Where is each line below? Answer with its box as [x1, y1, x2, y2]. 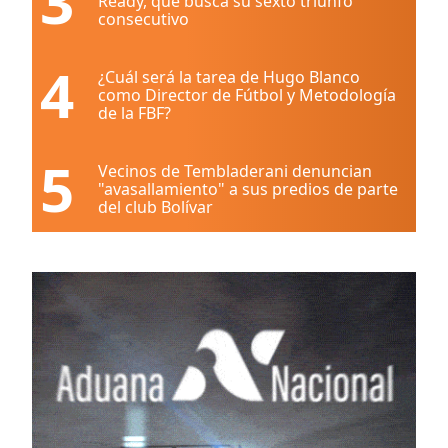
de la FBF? [98, 102, 171, 124]
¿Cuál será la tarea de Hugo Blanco [98, 66, 360, 88]
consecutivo [98, 8, 189, 30]
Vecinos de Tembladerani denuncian [98, 160, 372, 182]
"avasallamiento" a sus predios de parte [98, 178, 398, 200]
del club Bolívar [98, 196, 213, 218]
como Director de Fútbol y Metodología [98, 84, 396, 106]
